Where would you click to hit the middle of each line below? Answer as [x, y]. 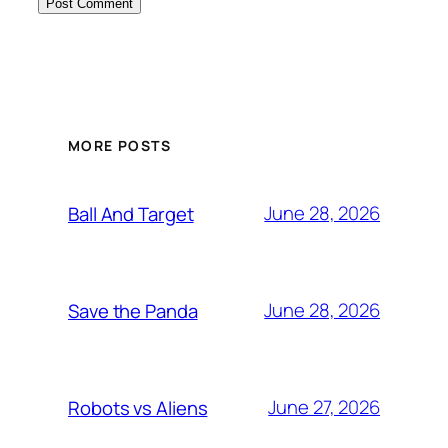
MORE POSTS [119, 146]
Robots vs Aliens [138, 407]
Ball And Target [131, 213]
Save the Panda [133, 310]
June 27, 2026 [324, 407]
